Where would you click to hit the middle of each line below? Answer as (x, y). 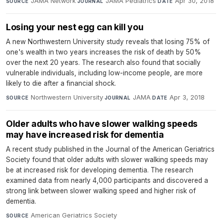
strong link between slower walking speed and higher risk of (101, 191)
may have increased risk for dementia (85, 135)
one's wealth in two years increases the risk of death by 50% (104, 52)
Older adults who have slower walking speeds (102, 124)
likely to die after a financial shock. (61, 83)
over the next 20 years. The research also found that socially (103, 63)
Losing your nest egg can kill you (75, 27)
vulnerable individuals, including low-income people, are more (104, 73)
